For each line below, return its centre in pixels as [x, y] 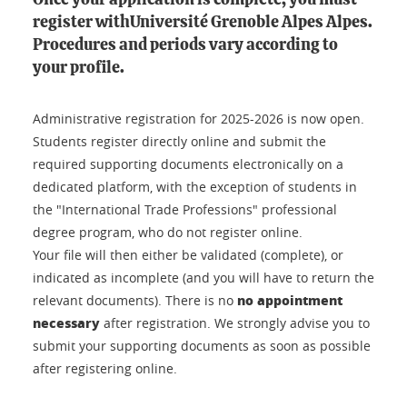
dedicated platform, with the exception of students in [195, 187]
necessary [68, 323]
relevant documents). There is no [133, 300]
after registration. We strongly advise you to [237, 323]
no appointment [288, 300]
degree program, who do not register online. [168, 232]
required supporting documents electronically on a [188, 164]
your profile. [79, 68]
